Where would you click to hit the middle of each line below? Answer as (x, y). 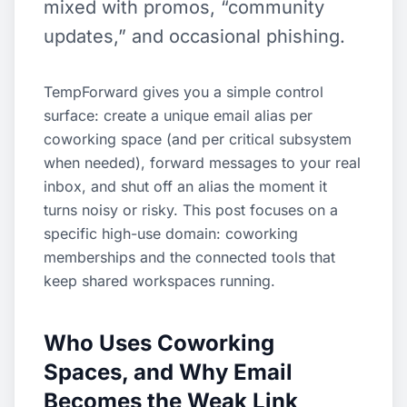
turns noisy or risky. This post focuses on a (191, 210)
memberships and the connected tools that (189, 257)
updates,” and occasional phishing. (194, 36)
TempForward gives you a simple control (184, 92)
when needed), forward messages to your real (202, 163)
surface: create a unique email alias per (178, 115)
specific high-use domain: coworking (171, 233)
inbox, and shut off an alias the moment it (185, 186)
